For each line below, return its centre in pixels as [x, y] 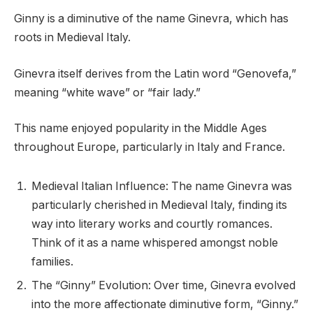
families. [52, 262]
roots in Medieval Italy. [72, 38]
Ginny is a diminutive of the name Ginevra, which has [151, 19]
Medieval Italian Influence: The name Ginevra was [162, 187]
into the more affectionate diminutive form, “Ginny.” [165, 305]
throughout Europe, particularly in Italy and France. [150, 147]
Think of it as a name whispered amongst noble [155, 243]
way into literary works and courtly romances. [152, 224]
